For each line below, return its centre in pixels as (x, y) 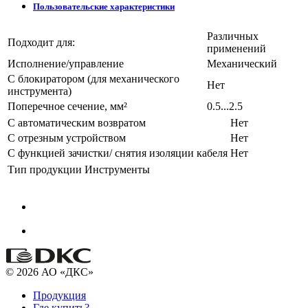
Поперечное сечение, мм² (67, 106)
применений (236, 48)
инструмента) (40, 91)
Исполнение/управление (66, 63)
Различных (233, 36)
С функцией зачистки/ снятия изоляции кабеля (118, 153)
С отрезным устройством (67, 137)
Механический (242, 63)
